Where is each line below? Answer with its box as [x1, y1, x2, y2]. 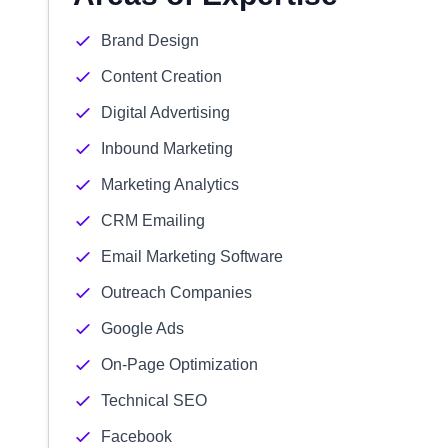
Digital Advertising [101, 104, 230, 121]
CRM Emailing [101, 212, 205, 229]
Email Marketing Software [101, 248, 283, 265]
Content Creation [101, 68, 222, 85]
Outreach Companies [101, 284, 252, 301]
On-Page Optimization [101, 356, 258, 373]
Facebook [101, 428, 172, 445]
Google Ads [101, 320, 184, 337]
